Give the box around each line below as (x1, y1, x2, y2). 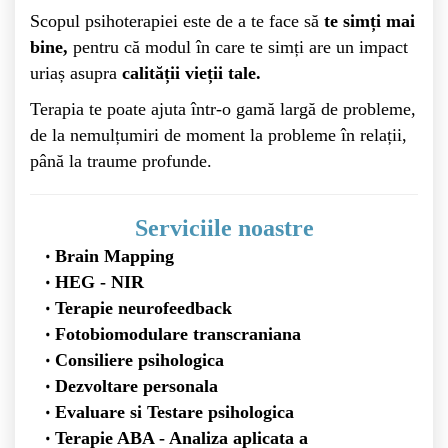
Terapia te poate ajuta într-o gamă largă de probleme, (30, 99, 416, 120)
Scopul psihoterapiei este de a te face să (30, 11, 319, 32)
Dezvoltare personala (54, 376, 223, 397)
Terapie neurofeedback (54, 298, 232, 319)
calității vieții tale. (122, 63, 261, 84)
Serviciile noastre (134, 215, 314, 242)
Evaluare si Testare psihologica (54, 402, 294, 423)
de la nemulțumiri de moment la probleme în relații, (30, 125, 407, 146)
